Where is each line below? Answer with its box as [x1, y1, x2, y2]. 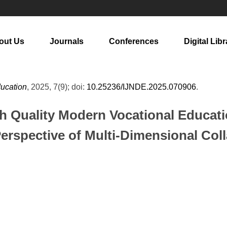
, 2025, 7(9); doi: [27, 83, 87, 91]
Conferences [109, 37, 159, 46]
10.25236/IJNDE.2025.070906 [87, 83, 196, 91]
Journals [50, 37, 84, 46]
